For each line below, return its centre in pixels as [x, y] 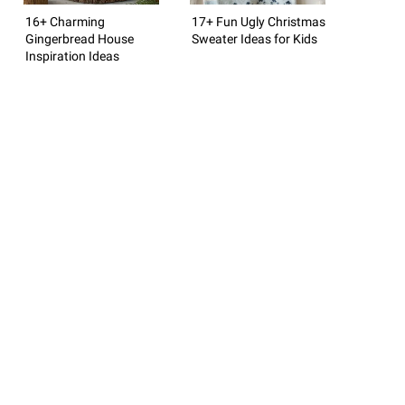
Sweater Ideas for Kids [254, 38]
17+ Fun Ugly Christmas [259, 21]
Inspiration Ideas [72, 56]
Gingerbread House [80, 38]
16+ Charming [65, 21]
